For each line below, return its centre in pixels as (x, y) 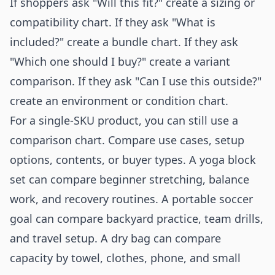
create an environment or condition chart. (119, 101)
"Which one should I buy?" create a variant (120, 61)
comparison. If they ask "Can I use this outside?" (136, 81)
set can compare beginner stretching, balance (130, 179)
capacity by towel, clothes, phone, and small (125, 258)
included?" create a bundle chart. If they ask (124, 42)
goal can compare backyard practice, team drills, (137, 219)
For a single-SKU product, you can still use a (124, 120)
